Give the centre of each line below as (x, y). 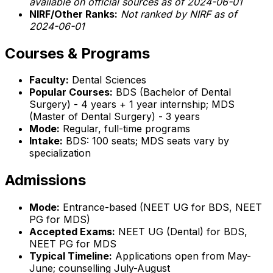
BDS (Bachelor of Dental (172, 92)
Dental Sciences (108, 80)
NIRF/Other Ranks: (73, 14)
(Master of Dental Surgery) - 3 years (115, 117)
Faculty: (49, 80)
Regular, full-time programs (125, 129)
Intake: (46, 141)
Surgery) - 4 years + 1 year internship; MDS (132, 105)
